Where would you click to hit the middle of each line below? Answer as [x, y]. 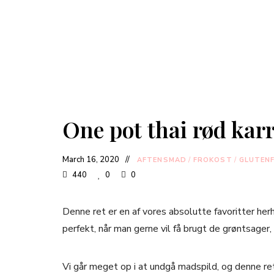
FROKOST [213, 160]
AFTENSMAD [162, 160]
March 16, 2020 [91, 160]
